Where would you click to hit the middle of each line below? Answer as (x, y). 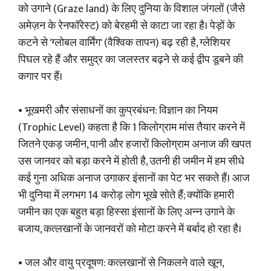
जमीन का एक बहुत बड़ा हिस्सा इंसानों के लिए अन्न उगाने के (126, 212)
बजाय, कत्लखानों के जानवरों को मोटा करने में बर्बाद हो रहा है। (130, 229)
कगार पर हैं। (40, 77)
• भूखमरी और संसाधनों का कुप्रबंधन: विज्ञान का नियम (118, 111)
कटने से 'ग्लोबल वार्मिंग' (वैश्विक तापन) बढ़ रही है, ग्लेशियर (124, 43)
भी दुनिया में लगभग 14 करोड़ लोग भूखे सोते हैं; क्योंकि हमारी (126, 195)
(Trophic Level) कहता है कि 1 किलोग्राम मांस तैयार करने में (132, 128)
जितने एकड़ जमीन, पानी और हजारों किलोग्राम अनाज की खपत (135, 145)
